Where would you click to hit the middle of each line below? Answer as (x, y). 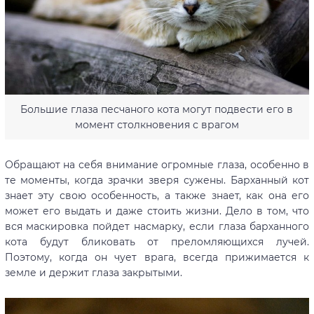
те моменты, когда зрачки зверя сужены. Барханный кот (157, 180)
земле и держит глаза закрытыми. (93, 272)
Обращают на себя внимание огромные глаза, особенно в (157, 164)
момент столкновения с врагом (157, 124)
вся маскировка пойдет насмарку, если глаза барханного (157, 226)
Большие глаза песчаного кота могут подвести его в (157, 109)
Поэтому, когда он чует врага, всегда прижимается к (157, 257)
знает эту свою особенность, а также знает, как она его (157, 195)
